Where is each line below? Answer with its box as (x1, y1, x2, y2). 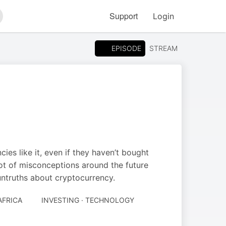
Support (109, 10, 138, 22)
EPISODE (111, 43, 141, 52)
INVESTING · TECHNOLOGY (41, 196, 134, 204)
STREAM (149, 44, 178, 52)
